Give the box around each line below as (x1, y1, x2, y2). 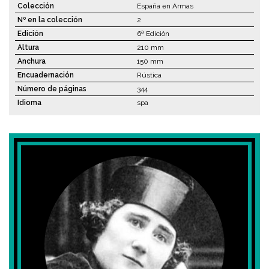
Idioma (17, 98, 41, 107)
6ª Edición (137, 29, 169, 38)
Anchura (17, 57, 46, 66)
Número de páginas (17, 85, 86, 94)
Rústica (137, 71, 162, 80)
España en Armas (137, 2, 193, 11)
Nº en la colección (17, 16, 82, 25)
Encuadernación (17, 71, 74, 80)
